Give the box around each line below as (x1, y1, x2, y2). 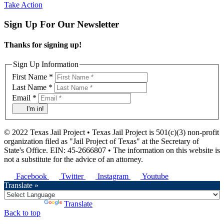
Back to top (4, 208, 40, 217)
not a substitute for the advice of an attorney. (4, 154, 143, 163)
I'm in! (24, 104, 44, 112)
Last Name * (12, 82, 52, 91)
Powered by (4, 199, 44, 208)
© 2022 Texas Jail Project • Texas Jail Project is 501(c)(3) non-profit (4, 127, 219, 136)
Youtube (142, 171, 168, 180)
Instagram (97, 171, 130, 180)
